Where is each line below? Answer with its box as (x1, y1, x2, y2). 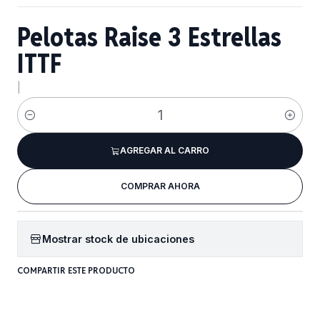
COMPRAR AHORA (120, 181, 200, 191)
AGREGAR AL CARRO (120, 145, 209, 156)
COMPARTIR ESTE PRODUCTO (17, 264, 135, 276)
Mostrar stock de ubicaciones (42, 232, 194, 245)
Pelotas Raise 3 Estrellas (17, 21, 281, 54)
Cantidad (17, 116, 60, 129)
